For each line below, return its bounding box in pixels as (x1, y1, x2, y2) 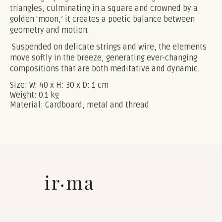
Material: (10, 100, 45, 110)
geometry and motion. (10, 25, 89, 35)
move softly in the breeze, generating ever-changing (10, 53, 197, 63)
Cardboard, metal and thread (45, 100, 149, 110)
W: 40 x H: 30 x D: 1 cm (29, 80, 109, 90)
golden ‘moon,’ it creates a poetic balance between (10, 14, 195, 24)
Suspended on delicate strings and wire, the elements (10, 42, 207, 52)
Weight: (10, 90, 39, 100)
